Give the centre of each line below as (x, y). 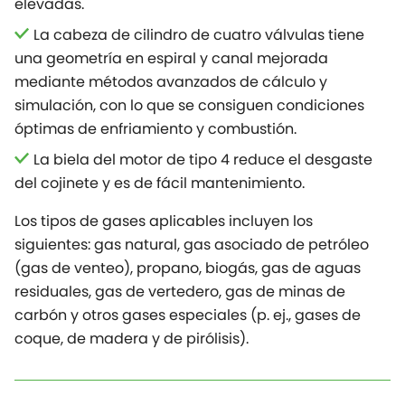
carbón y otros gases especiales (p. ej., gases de (188, 316)
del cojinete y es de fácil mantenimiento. (160, 184)
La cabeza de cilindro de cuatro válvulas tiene (199, 35)
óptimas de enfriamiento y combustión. (155, 129)
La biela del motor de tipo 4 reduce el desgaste (203, 160)
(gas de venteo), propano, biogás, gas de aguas (188, 268)
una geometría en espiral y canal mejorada (171, 59)
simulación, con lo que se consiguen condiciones (189, 106)
